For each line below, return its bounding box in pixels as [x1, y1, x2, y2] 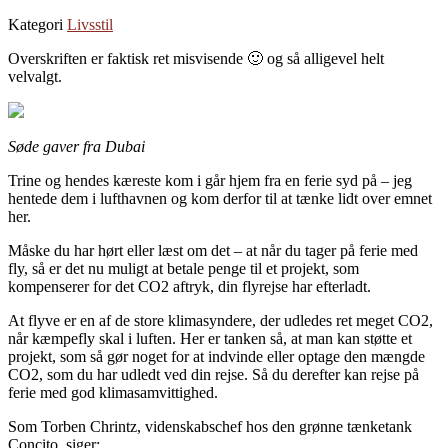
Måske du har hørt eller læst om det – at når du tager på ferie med [8, 241, 418, 259]
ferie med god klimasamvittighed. [8, 383, 218, 401]
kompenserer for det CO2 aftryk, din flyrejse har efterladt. [8, 277, 371, 295]
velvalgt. [8, 67, 62, 85]
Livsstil [67, 15, 113, 33]
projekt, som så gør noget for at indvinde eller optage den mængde [8, 347, 425, 365]
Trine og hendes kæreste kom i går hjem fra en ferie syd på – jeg [8, 171, 412, 189]
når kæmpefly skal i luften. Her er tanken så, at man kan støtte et [8, 329, 412, 347]
